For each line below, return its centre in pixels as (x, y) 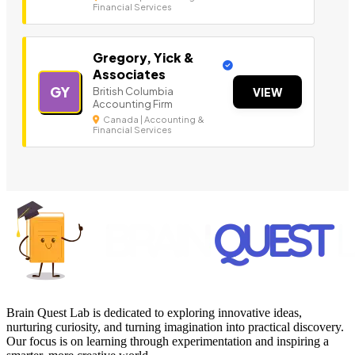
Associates (129, 74)
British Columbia (133, 92)
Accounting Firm (133, 104)
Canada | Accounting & (153, 120)
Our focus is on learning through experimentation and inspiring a (168, 342)
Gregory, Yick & (143, 58)
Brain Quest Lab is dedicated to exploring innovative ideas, (154, 313)
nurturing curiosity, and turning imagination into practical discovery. (175, 327)
